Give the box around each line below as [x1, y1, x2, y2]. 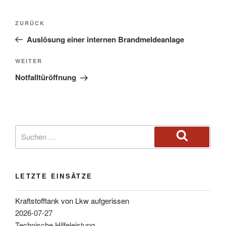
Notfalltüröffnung [15, 72, 76, 83]
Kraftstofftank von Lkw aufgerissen [15, 195, 129, 206]
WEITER [15, 57, 42, 65]
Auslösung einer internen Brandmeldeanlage [26, 33, 184, 45]
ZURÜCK [15, 19, 45, 27]
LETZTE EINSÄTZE [15, 171, 93, 181]
